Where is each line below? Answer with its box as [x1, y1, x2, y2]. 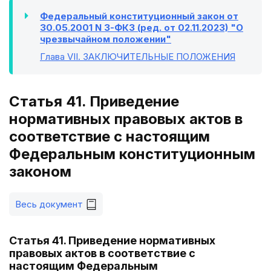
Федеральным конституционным [9, 145, 255, 163]
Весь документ [15, 198, 83, 210]
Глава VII [40, 51, 78, 62]
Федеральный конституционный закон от [40, 10, 238, 22]
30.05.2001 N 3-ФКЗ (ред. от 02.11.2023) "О [40, 22, 243, 33]
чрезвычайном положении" [40, 33, 171, 45]
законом [9, 163, 71, 180]
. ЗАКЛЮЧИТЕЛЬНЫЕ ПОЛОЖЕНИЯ [78, 51, 235, 62]
